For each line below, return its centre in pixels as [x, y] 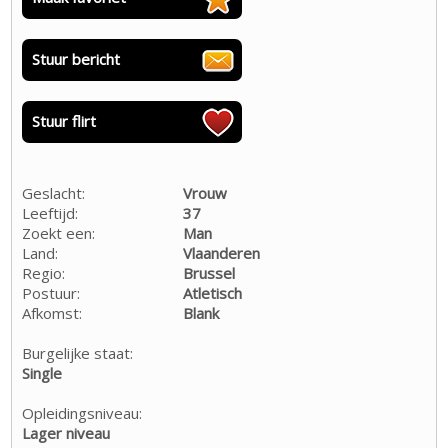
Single [42, 372]
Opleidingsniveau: [82, 412]
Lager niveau [66, 432]
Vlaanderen [222, 252]
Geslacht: [54, 192]
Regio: [44, 272]
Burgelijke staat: [78, 352]
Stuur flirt [64, 120]
